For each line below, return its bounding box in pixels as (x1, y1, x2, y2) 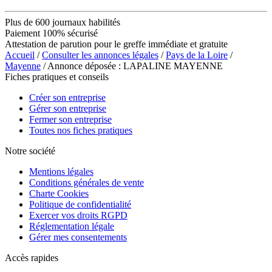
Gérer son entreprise (29, 103, 106, 114)
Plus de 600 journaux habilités (5, 16, 120, 27)
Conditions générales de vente (29, 177, 144, 188)
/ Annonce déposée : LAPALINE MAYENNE (41, 60, 223, 71)
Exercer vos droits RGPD (29, 209, 127, 220)
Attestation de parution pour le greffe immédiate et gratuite (5, 38, 228, 49)
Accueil (5, 49, 35, 60)
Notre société (5, 145, 55, 156)
